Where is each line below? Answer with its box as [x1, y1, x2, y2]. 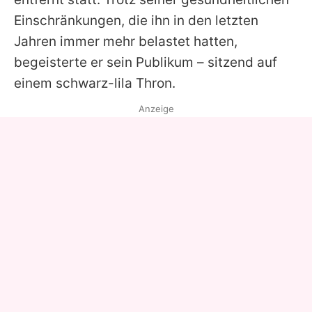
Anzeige [138, 103, 174, 114]
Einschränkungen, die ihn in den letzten [14, 13, 258, 29]
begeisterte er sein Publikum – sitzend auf [14, 54, 277, 70]
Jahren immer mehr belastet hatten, [14, 33, 237, 49]
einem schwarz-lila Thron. [14, 75, 175, 91]
